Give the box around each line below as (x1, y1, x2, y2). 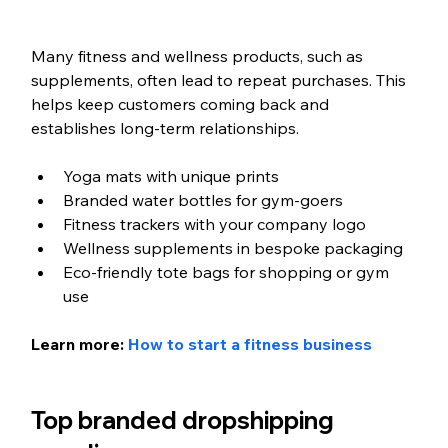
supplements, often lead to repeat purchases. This (30, 69, 410, 90)
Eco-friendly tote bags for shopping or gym (62, 261, 393, 282)
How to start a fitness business (127, 333, 372, 354)
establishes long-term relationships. (30, 117, 299, 138)
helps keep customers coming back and (30, 93, 333, 114)
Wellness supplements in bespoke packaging (62, 237, 403, 258)
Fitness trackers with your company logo (62, 213, 366, 234)
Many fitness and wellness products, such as (30, 45, 367, 66)
